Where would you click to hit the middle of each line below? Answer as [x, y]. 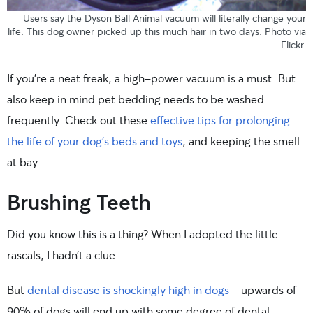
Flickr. [293, 45]
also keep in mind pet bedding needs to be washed [136, 99]
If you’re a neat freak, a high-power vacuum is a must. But [151, 78]
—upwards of [263, 290]
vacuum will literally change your [234, 18]
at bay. [24, 162]
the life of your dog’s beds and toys [95, 141]
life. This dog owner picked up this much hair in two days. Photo [151, 31]
